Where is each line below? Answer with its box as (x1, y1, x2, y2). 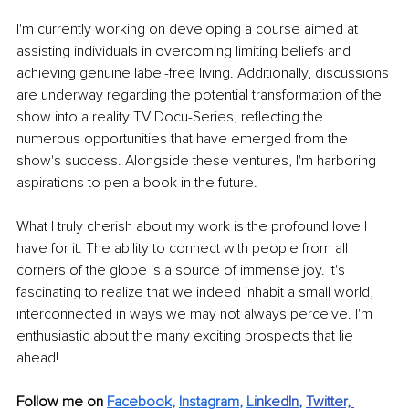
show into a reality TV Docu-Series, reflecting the (16, 107, 327, 126)
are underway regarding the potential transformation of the (16, 85, 385, 104)
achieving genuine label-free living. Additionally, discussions (16, 63, 393, 82)
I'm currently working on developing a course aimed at (16, 19, 362, 38)
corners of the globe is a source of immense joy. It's (16, 260, 349, 279)
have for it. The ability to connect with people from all (16, 238, 351, 257)
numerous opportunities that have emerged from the (16, 129, 351, 148)
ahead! (16, 348, 58, 367)
